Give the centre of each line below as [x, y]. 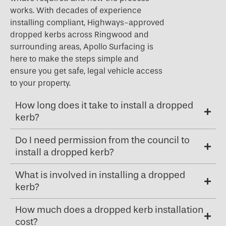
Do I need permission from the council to [102, 140]
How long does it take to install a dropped [104, 106]
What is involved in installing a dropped [100, 175]
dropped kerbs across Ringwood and [79, 35]
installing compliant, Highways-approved [87, 23]
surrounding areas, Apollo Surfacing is [82, 47]
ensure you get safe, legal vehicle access [86, 71]
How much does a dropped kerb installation [109, 210]
